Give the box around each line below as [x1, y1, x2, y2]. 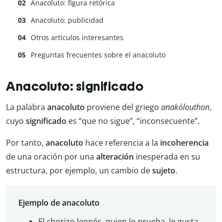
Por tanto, [6, 137, 46, 149]
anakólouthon [159, 102, 210, 113]
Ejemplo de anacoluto [18, 197, 100, 208]
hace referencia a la [83, 137, 160, 149]
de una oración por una [6, 151, 96, 163]
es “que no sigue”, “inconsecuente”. [66, 115, 200, 127]
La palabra [6, 102, 47, 113]
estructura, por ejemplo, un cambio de [6, 165, 152, 176]
